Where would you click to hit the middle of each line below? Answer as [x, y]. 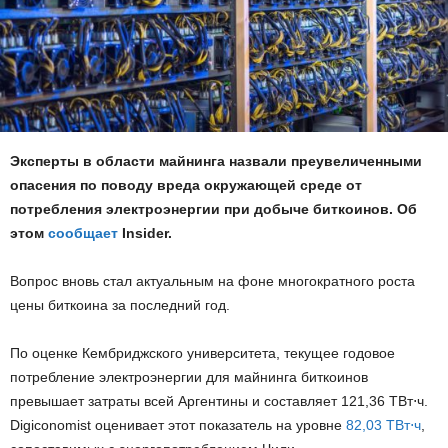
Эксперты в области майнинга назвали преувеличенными [216, 160]
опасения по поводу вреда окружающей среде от [186, 184]
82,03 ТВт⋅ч [383, 424]
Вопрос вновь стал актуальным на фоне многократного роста [212, 280]
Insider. [145, 232]
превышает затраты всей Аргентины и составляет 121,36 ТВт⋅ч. [219, 400]
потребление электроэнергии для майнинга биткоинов [189, 376]
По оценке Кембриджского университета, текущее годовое [202, 352]
